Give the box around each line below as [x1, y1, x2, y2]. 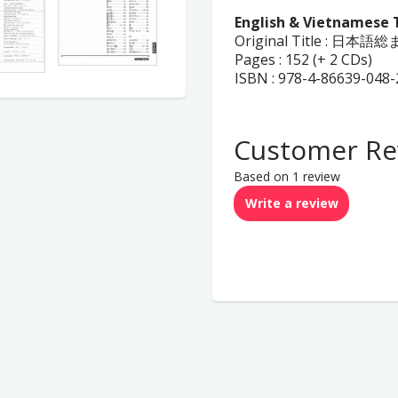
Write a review [244, 195, 338, 211]
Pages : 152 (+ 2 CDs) [235, 50, 372, 69]
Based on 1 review [234, 168, 340, 185]
